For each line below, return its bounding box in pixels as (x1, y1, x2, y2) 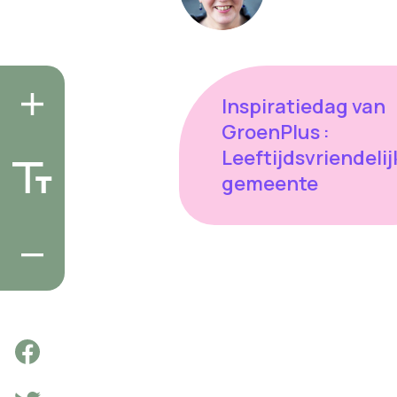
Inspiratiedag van (221, 92, 385, 120)
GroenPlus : (221, 118, 330, 145)
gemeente (221, 169, 318, 197)
